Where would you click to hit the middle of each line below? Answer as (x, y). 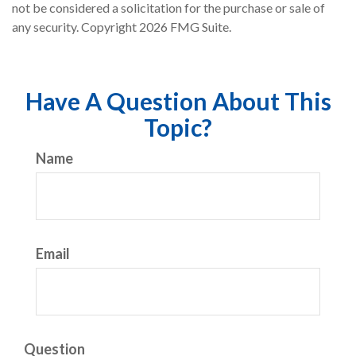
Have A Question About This (178, 101)
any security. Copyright (75, 27)
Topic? (178, 128)
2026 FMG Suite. (185, 27)
